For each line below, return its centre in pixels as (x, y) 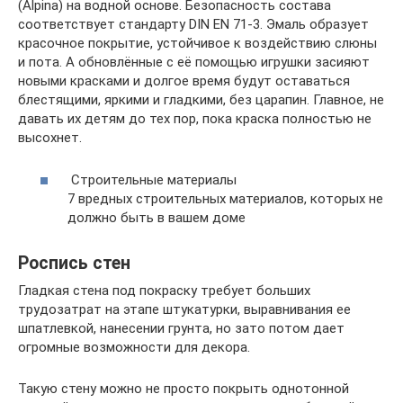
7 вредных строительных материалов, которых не (225, 198)
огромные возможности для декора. (134, 347)
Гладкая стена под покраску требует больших (164, 290)
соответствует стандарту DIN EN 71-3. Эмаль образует (193, 24)
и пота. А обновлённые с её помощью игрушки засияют (194, 62)
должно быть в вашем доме (157, 217)
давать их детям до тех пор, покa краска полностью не (195, 119)
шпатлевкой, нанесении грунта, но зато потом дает (181, 328)
